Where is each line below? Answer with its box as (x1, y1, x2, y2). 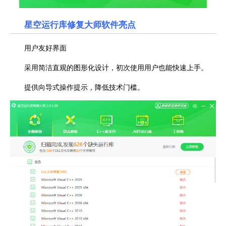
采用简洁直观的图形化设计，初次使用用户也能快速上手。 (24, 62, 208, 72)
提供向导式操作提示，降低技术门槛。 (24, 81, 144, 92)
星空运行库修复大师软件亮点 (24, 18, 136, 30)
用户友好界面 (24, 42, 67, 52)
